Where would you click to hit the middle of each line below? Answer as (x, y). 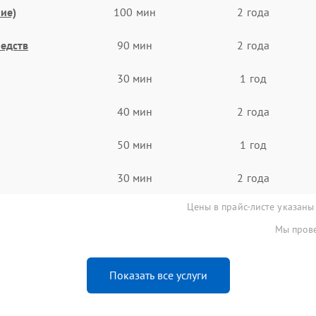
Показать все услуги (158, 275)
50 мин (135, 144)
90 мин (135, 45)
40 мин (135, 111)
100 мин (135, 12)
